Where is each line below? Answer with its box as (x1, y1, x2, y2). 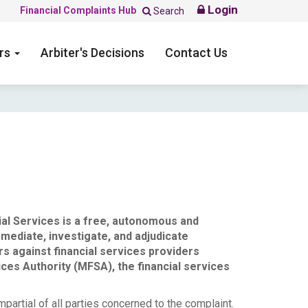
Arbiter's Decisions (41, 45, 144, 60)
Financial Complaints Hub (20, 4, 136, 16)
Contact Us (165, 45, 228, 60)
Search (151, 5, 184, 16)
